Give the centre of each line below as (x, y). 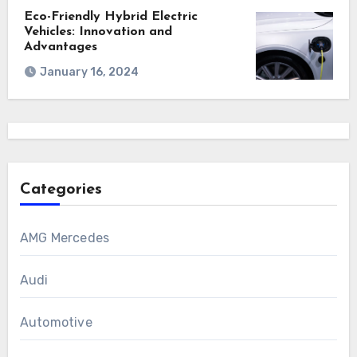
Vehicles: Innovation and (98, 32)
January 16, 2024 (89, 72)
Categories (61, 189)
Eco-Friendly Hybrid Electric (110, 17)
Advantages (60, 47)
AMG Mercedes (65, 237)
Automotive (56, 322)
